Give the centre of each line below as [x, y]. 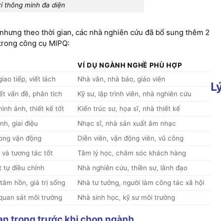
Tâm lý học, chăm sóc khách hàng [132, 153]
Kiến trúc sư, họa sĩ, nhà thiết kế [129, 108]
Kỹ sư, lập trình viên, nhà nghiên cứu [135, 93]
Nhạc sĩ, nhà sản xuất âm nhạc [127, 123]
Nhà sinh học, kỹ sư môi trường [127, 197]
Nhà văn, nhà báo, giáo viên [122, 79]
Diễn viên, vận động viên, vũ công [131, 138]
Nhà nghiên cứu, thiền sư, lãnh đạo [133, 167]
